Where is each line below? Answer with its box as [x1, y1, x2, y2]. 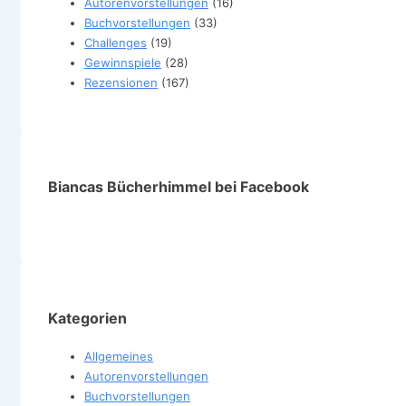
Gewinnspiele [84, 54, 161, 70]
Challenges [84, 34, 147, 50]
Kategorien [48, 308, 127, 327]
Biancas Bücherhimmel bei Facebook [48, 178, 309, 197]
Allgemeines [84, 348, 153, 363]
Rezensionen [84, 74, 158, 90]
